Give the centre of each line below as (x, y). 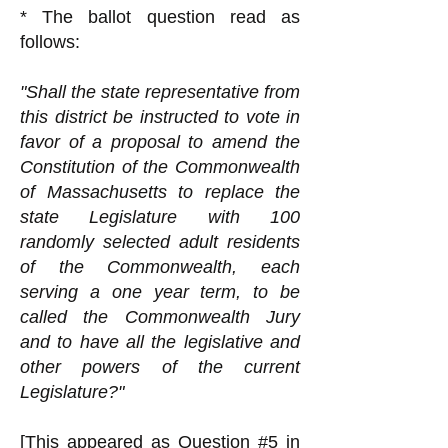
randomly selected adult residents (160, 242)
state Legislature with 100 (160, 217)
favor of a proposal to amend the (160, 142)
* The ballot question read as (160, 17)
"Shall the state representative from (160, 92)
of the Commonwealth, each (160, 267)
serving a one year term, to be (160, 292)
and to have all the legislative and (160, 342)
